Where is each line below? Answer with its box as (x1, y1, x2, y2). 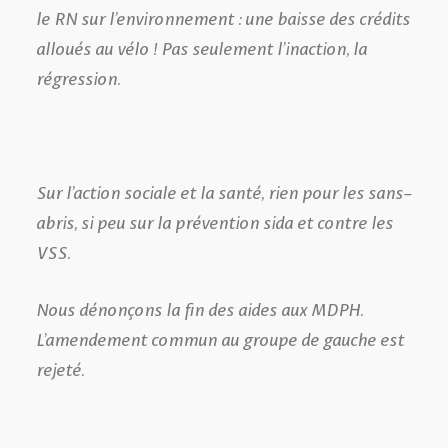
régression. (36, 62, 120, 91)
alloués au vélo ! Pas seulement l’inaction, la (36, 32, 367, 61)
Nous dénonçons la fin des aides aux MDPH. (36, 293, 363, 322)
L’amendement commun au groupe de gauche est (36, 323, 404, 352)
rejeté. (36, 353, 84, 382)
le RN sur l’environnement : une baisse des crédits (36, 2, 410, 31)
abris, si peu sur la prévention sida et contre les (36, 206, 393, 235)
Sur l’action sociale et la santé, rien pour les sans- (36, 176, 411, 205)
